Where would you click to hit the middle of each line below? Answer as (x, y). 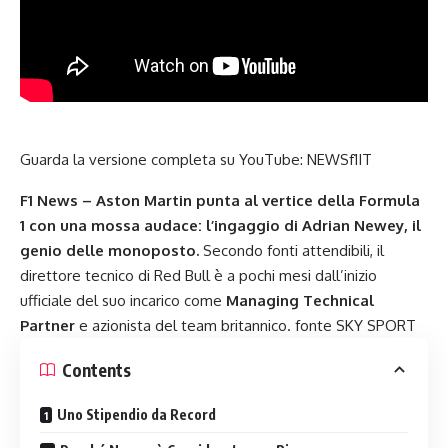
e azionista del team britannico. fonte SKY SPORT (245, 326)
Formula (387, 201)
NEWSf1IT (339, 160)
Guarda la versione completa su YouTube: (163, 160)
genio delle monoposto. (109, 251)
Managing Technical (300, 301)
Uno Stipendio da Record (136, 415)
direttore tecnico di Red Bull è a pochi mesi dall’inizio (198, 276)
